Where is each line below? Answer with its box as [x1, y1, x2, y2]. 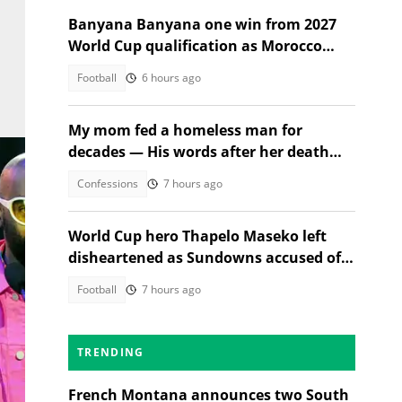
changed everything [68, 163, 210, 183]
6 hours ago [142, 70, 201, 85]
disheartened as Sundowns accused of [68, 248, 341, 267]
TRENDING [77, 345, 144, 360]
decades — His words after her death [68, 142, 329, 162]
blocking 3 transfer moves [68, 269, 253, 289]
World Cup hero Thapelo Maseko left [68, 226, 327, 246]
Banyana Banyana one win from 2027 [68, 14, 336, 34]
